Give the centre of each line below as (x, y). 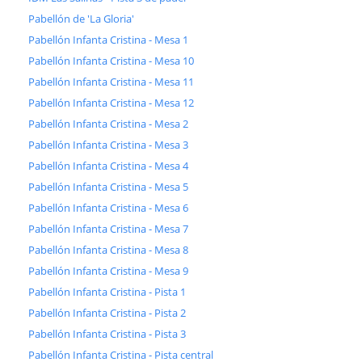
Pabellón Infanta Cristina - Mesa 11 (111, 82)
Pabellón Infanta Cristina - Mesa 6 (108, 208)
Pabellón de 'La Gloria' (81, 19)
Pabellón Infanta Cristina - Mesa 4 (108, 166)
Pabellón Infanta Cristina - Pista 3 (107, 334)
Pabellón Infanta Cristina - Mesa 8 (108, 250)
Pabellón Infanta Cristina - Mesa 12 (111, 103)
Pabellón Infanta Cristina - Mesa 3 (108, 145)
